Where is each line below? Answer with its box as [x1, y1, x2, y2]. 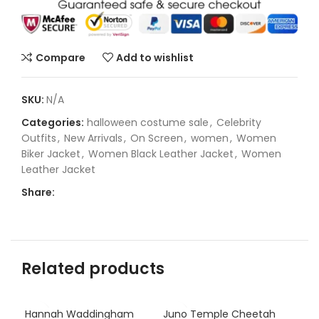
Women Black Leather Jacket [88, 147, 234, 162]
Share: [21, 185, 55, 200]
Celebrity [216, 115, 261, 130]
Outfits [21, 131, 56, 146]
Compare [35, 50, 85, 65]
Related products [21, 258, 164, 281]
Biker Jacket [21, 147, 80, 162]
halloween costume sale [87, 115, 209, 130]
